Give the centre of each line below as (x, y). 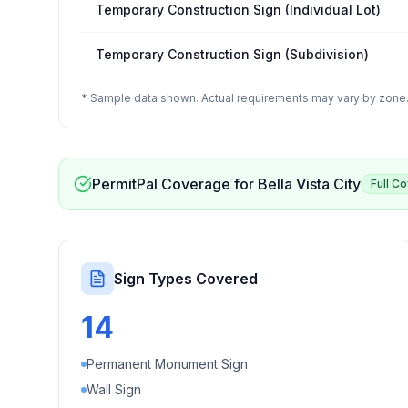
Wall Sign (114, 389)
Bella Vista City (309, 184)
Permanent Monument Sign (167, 364)
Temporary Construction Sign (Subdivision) (232, 54)
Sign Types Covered (186, 279)
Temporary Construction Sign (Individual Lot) (238, 10)
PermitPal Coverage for (175, 184)
